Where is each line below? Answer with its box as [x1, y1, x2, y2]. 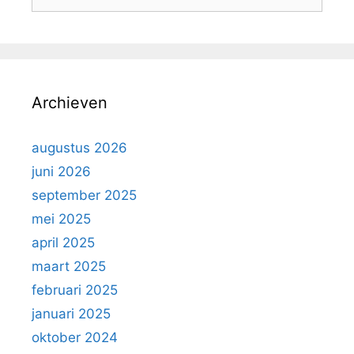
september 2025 [32, 187, 137, 204]
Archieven [32, 93, 107, 113]
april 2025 [32, 235, 95, 251]
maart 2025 [32, 258, 106, 275]
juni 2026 [32, 164, 91, 180]
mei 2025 [32, 211, 91, 228]
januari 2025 [32, 306, 111, 322]
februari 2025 [32, 282, 118, 299]
